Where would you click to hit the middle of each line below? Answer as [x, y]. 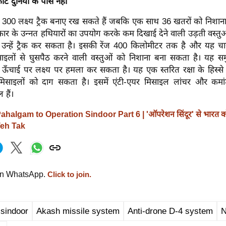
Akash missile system [78, 211]
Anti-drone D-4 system [170, 211]
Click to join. [68, 174]
